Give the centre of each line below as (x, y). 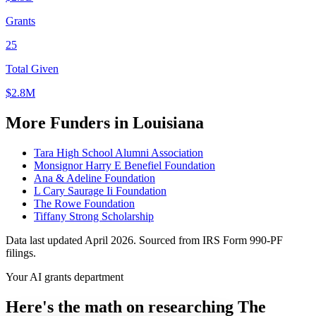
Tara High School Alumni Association (119, 152)
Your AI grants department (65, 276)
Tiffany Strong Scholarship (94, 216)
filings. (21, 253)
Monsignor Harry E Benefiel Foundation (124, 165)
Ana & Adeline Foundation (95, 178)
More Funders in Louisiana (105, 122)
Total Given (32, 68)
